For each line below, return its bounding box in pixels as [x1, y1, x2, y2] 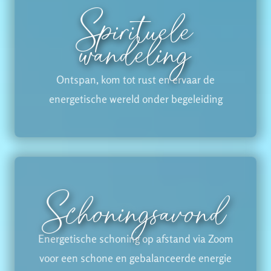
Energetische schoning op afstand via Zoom [38, 232, 233, 245]
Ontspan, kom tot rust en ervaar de [56, 73, 215, 86]
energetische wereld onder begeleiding [48, 92, 223, 105]
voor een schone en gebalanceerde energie [39, 251, 232, 264]
